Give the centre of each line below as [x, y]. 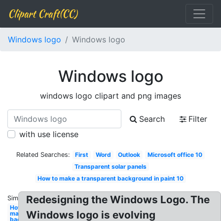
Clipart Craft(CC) [42, 14]
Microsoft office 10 [175, 155]
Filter [198, 119]
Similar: [18, 198]
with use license [49, 134]
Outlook [129, 155]
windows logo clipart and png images [110, 96]
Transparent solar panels [110, 166]
